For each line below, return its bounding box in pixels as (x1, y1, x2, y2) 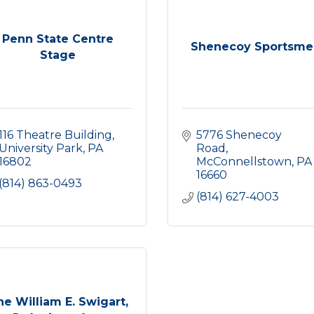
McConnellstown (196, 155, 292, 168)
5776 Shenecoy (196, 128, 282, 142)
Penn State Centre (2, 32, 114, 46)
